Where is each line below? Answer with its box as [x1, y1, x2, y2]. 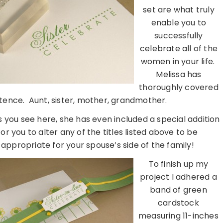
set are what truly [143, 4, 215, 16]
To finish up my [148, 158, 209, 170]
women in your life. [140, 56, 217, 68]
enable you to [151, 17, 207, 29]
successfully [154, 30, 203, 42]
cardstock [158, 197, 199, 209]
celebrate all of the [140, 43, 218, 55]
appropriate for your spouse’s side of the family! [1, 139, 194, 151]
